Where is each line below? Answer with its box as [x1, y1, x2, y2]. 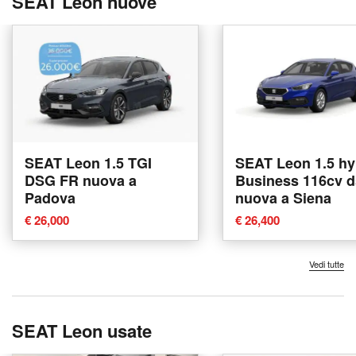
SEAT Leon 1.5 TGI [25, 152, 152, 173]
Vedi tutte [309, 257, 344, 270]
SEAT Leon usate [12, 317, 152, 343]
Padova [25, 187, 75, 208]
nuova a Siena [235, 187, 331, 208]
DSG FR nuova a [25, 169, 137, 191]
